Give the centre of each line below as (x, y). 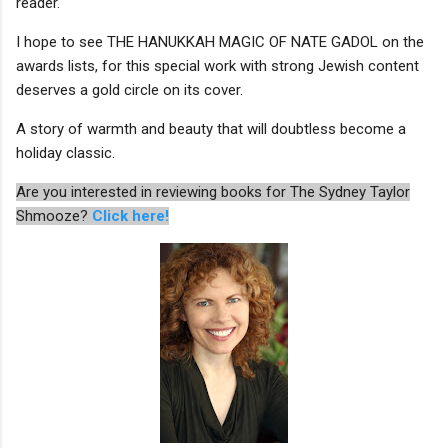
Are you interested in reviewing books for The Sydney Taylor (213, 191)
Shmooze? (54, 215)
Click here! (130, 215)
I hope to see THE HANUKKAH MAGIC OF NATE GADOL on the (220, 41)
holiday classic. (67, 152)
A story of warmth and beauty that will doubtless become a (211, 128)
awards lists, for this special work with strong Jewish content (217, 65)
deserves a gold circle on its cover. (129, 89)
